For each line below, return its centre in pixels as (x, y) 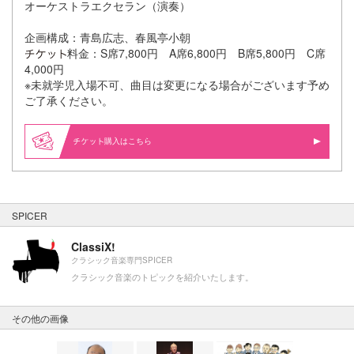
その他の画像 (40, 318)
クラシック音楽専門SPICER (122, 260)
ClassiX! (93, 246)
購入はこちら (128, 140)
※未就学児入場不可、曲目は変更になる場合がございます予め (177, 84)
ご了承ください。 (69, 100)
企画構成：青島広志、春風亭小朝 (107, 37)
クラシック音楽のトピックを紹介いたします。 (162, 276)
